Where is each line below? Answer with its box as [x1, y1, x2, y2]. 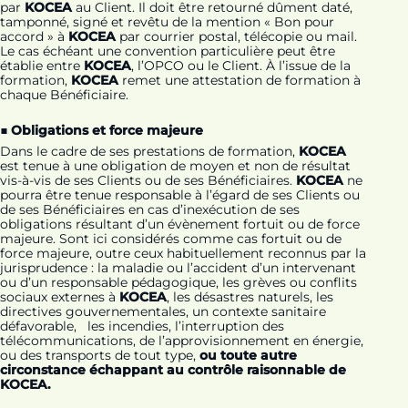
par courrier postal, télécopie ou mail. [116, 28, 357, 46]
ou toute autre [199, 347, 297, 364]
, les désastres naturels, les [167, 289, 333, 306]
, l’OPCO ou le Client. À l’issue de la [131, 57, 351, 75]
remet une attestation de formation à [118, 72, 361, 89]
